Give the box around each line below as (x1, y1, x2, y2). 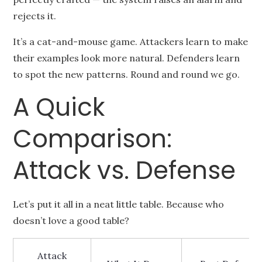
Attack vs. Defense (13, 153, 236, 188)
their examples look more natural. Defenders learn (13, 52, 240, 64)
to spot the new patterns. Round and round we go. (13, 68, 240, 80)
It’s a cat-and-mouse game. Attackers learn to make (13, 36, 249, 47)
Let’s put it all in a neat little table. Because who (13, 198, 225, 210)
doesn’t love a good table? (13, 215, 130, 226)
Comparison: (13, 122, 173, 156)
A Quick (13, 90, 105, 125)
